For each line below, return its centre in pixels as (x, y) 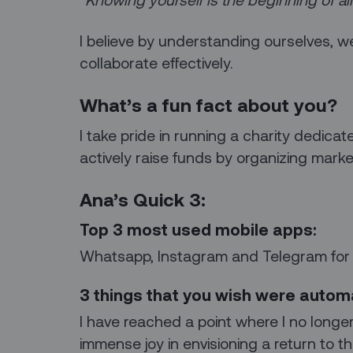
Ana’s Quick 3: (142, 200)
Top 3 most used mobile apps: (198, 229)
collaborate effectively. (156, 62)
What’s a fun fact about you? (208, 104)
